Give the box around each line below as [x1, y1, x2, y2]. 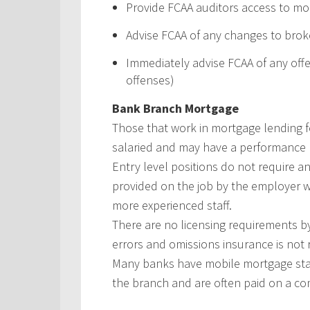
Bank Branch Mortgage [112, 100, 239, 116]
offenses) [126, 72, 174, 88]
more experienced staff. [112, 197, 232, 213]
